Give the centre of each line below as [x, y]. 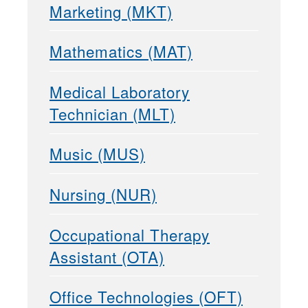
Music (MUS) [97, 154]
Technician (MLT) [112, 113]
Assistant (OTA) [107, 256]
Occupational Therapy [130, 234]
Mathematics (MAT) [121, 51]
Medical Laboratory [120, 91]
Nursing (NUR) [103, 194]
